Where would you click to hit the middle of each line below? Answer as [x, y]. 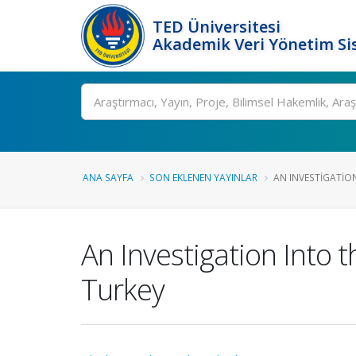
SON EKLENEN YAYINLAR [203, 177]
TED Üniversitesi [217, 27]
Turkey [123, 289]
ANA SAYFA [108, 177]
